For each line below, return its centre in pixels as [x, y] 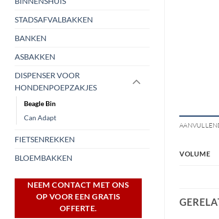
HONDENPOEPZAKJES [56, 87]
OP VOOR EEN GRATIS [78, 196]
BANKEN [31, 38]
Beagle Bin [40, 103]
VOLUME [195, 153]
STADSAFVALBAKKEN [54, 19]
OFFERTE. [78, 208]
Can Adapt [40, 117]
